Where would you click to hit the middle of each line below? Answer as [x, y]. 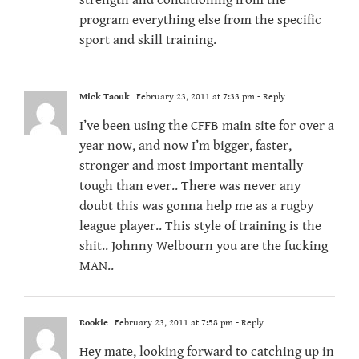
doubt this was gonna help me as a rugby [196, 206]
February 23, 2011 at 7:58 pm [173, 323]
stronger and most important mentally [191, 166]
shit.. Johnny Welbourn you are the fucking [204, 246]
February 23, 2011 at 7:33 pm [194, 97]
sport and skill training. [148, 40]
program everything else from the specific [200, 20]
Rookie [94, 323]
